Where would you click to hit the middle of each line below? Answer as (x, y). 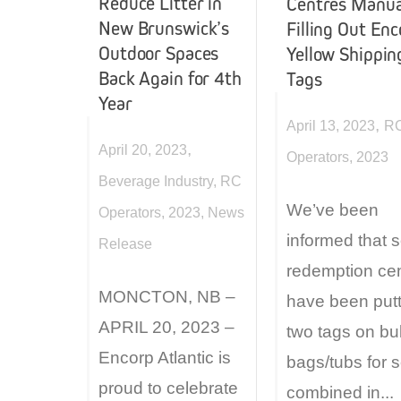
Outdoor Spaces (159, 53)
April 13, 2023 (331, 125)
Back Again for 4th (170, 78)
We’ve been (333, 210)
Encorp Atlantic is (165, 358)
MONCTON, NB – (167, 297)
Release (125, 243)
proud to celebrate (168, 388)
